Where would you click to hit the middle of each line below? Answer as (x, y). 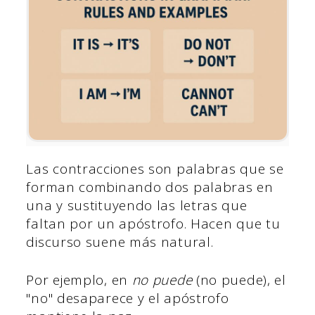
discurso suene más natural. (120, 242)
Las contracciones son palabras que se (155, 168)
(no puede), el (239, 280)
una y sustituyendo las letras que (137, 205)
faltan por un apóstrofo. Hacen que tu (153, 223)
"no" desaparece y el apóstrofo (128, 298)
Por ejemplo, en (79, 280)
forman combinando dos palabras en (150, 187)
